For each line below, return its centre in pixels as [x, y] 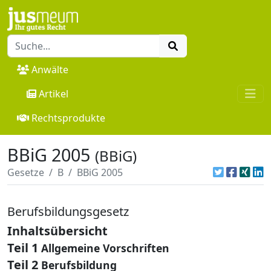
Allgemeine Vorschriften [105, 248]
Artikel [54, 93]
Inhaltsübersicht [57, 230]
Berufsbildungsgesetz [68, 211]
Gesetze [26, 172]
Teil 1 [23, 247]
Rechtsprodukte [68, 118]
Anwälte [50, 69]
